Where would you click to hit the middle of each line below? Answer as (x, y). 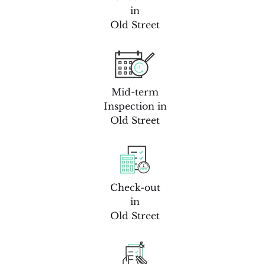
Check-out (135, 187)
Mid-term (135, 92)
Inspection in (135, 106)
